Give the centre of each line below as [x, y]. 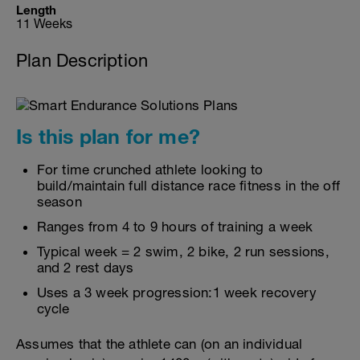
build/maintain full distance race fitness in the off [188, 186]
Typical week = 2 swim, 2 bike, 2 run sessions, [183, 252]
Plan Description [82, 60]
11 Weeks [44, 23]
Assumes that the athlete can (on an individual [160, 344]
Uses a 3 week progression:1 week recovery [176, 292]
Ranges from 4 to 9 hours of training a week [175, 227]
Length [36, 10]
